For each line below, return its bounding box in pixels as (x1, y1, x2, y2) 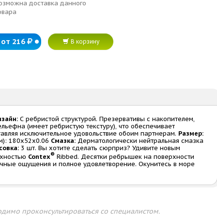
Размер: (178, 129, 203, 138)
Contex (28, 153, 50, 161)
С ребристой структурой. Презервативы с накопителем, (18, 115, 195, 123)
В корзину (69, 38, 99, 45)
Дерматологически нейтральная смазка (76, 137, 203, 145)
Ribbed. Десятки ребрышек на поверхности (55, 153, 194, 161)
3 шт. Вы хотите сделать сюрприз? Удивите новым (19, 144, 180, 152)
